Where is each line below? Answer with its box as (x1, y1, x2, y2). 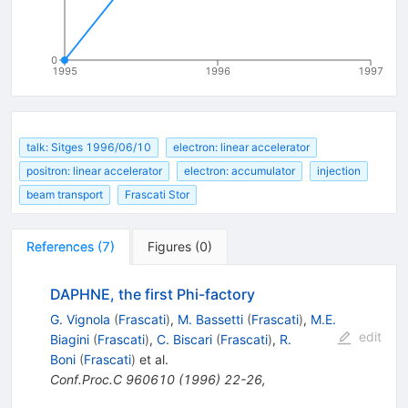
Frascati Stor (125, 188, 189, 202)
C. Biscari (156, 331, 212, 348)
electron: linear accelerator (173, 139, 310, 154)
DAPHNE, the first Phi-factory (49, 285, 255, 304)
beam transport (26, 188, 103, 202)
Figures (148, 239, 191, 255)
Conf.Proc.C (49, 372, 122, 388)
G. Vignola (49, 311, 110, 328)
